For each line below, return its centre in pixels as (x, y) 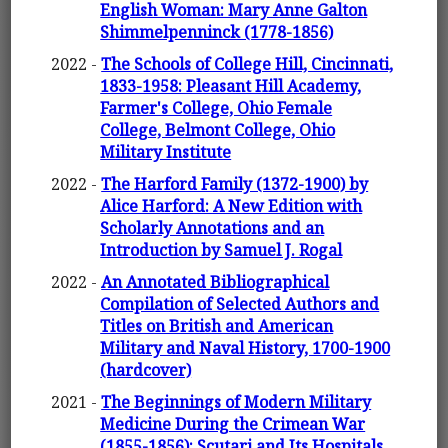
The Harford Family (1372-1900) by (235, 184)
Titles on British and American (217, 326)
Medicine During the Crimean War (233, 424)
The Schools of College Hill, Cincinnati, (247, 64)
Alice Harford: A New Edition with (231, 206)
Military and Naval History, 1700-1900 (245, 348)
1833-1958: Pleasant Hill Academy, (231, 86)
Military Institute (166, 152)
